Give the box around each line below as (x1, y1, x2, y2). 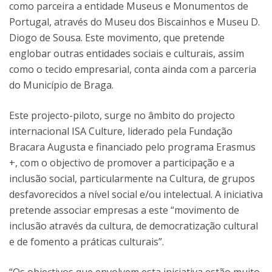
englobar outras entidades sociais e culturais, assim (9, 46, 244, 60)
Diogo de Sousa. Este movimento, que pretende (9, 30, 225, 44)
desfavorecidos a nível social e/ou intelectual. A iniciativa (9, 187, 263, 201)
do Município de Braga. (9, 78, 114, 92)
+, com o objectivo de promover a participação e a (9, 155, 234, 169)
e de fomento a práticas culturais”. (9, 234, 164, 248)
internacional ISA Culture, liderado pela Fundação (9, 124, 233, 138)
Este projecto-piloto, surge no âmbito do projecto (9, 108, 235, 122)
